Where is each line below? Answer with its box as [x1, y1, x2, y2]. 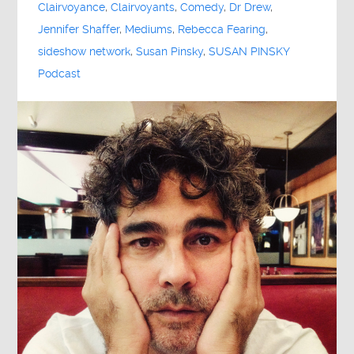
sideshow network [38, 45, 131, 59]
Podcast [38, 67, 81, 81]
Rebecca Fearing [178, 23, 266, 37]
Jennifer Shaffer [38, 23, 120, 37]
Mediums [125, 23, 173, 37]
